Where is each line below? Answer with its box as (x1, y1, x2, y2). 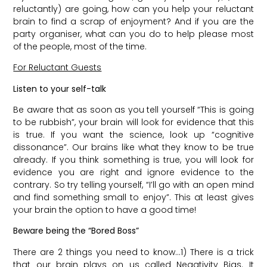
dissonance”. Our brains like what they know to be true (13, 141, 254, 153)
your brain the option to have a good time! (13, 203, 197, 216)
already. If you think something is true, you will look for (13, 153, 254, 166)
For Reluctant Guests (13, 61, 102, 74)
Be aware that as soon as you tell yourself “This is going (13, 103, 254, 116)
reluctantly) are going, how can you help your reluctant (13, 2, 254, 15)
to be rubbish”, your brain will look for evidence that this (13, 116, 254, 128)
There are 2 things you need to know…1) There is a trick (13, 246, 254, 258)
